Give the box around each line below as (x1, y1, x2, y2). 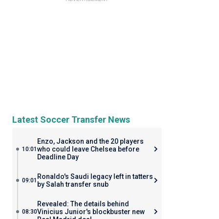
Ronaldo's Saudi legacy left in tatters (37, 173, 153, 180)
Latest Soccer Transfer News (12, 114, 130, 125)
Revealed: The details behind (37, 200, 129, 208)
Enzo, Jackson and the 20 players (37, 137, 144, 145)
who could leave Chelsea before (37, 145, 139, 153)
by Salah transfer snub (37, 180, 109, 188)
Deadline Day (37, 153, 79, 161)
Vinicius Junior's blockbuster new (37, 208, 145, 216)
